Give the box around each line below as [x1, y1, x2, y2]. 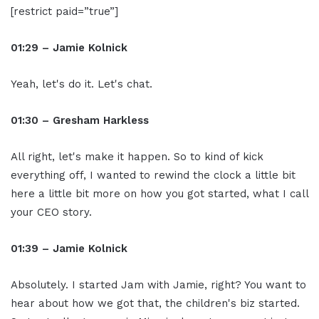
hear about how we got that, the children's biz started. [11, 297, 300, 310]
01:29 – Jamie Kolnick [11, 41, 127, 55]
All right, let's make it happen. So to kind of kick [11, 150, 263, 164]
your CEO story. [11, 206, 92, 219]
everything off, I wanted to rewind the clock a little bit [11, 169, 296, 182]
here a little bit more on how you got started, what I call [11, 187, 308, 201]
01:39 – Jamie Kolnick [11, 242, 127, 256]
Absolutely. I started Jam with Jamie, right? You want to [11, 278, 306, 292]
